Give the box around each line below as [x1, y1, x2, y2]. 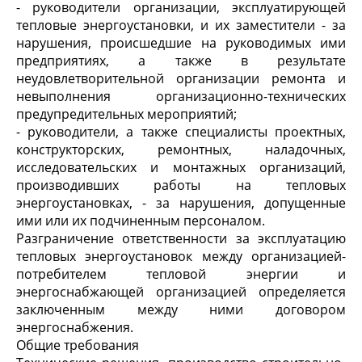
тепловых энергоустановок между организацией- [16, 247, 346, 265]
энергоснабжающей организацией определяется [16, 283, 346, 301]
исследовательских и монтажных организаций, [16, 158, 346, 176]
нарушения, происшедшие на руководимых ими [16, 34, 346, 52]
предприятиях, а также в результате [16, 52, 346, 69]
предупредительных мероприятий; [16, 105, 237, 123]
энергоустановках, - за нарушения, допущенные [16, 194, 346, 212]
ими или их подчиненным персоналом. [16, 212, 265, 229]
